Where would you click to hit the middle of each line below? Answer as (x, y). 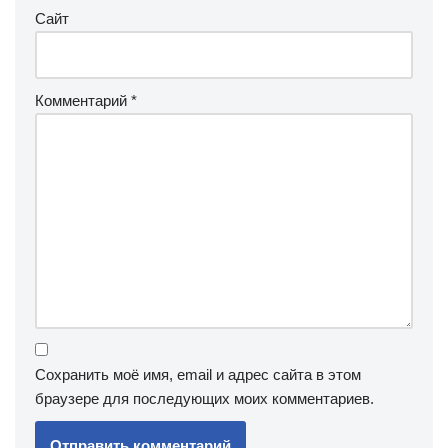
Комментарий (83, 101)
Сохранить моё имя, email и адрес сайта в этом (198, 375)
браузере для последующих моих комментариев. (204, 399)
